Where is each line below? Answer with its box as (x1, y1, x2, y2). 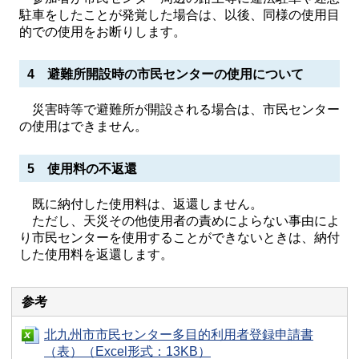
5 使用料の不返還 (27, 162, 137, 175)
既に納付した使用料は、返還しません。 (19, 197, 263, 211)
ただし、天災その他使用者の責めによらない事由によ (19, 214, 340, 228)
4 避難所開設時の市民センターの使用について (27, 67, 304, 81)
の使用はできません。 (19, 119, 147, 133)
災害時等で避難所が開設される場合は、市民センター (19, 103, 340, 116)
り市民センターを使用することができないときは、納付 (19, 231, 340, 244)
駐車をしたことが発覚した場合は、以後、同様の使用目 (19, 8, 340, 22)
